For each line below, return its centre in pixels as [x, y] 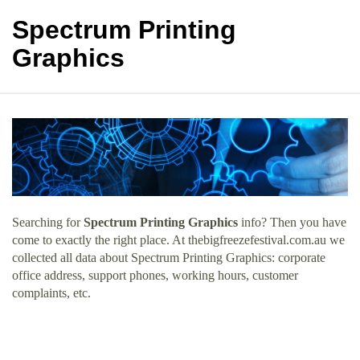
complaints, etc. [51, 292]
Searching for [48, 222]
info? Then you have [292, 222]
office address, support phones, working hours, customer [155, 275]
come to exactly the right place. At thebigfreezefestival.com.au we [178, 239]
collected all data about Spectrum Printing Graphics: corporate [169, 257]
